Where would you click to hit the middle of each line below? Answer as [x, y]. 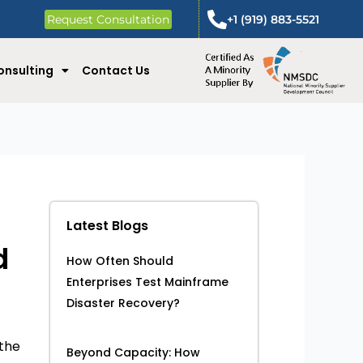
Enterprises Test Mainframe [147, 282]
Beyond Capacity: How [133, 353]
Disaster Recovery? [123, 303]
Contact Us [115, 70]
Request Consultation [108, 19]
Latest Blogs [107, 226]
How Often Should [120, 261]
